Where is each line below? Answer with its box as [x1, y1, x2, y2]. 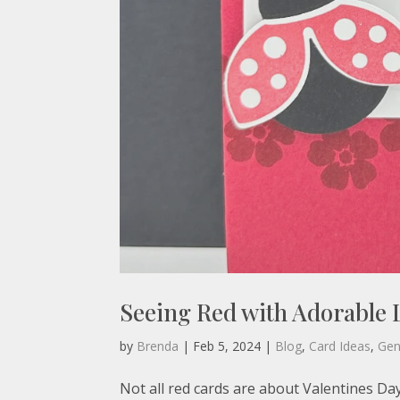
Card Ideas [309, 337, 371, 355]
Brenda [137, 337, 179, 355]
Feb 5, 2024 [193, 337, 262, 355]
